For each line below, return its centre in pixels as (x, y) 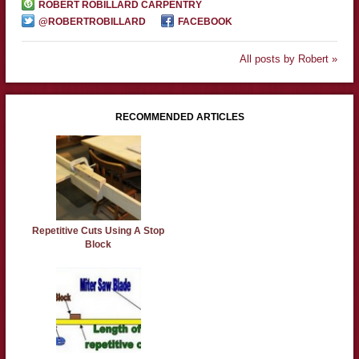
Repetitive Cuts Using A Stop (99, 230)
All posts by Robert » (289, 58)
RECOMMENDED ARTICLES (179, 117)
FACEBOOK (205, 21)
